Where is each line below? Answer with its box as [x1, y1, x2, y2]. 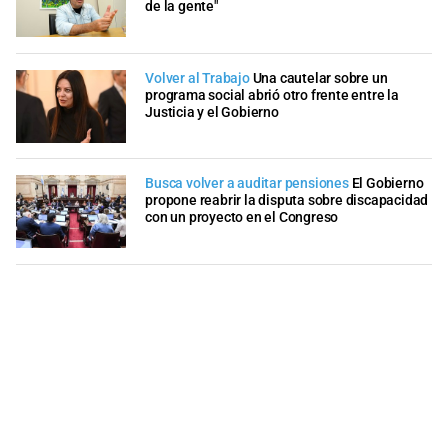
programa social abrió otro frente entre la [145, 86, 399, 104]
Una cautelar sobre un [252, 69, 388, 87]
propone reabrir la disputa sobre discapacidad [145, 192, 429, 210]
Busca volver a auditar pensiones [145, 175, 349, 193]
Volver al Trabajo [145, 69, 250, 87]
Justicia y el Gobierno [145, 103, 279, 121]
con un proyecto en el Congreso [145, 209, 339, 227]
